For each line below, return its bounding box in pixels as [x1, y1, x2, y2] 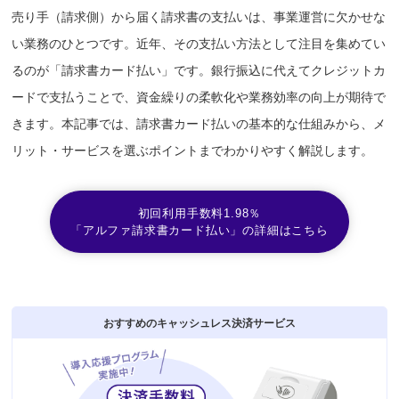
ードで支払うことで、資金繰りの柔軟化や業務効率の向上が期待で [12, 90, 387, 105]
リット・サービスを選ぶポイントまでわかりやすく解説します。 [12, 143, 374, 159]
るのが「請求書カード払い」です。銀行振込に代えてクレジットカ [12, 63, 387, 78]
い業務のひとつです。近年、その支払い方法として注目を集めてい [12, 37, 387, 52]
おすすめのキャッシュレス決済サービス [102, 317, 296, 330]
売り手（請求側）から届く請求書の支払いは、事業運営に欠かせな [12, 10, 387, 25]
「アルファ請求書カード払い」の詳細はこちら [70, 224, 329, 238]
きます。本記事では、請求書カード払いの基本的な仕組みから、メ [12, 117, 387, 132]
